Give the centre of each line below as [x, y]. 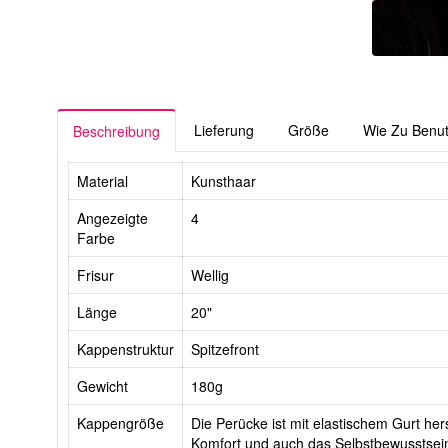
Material [102, 181]
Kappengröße [120, 423]
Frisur [95, 275]
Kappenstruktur [125, 349]
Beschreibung [116, 131]
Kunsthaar [223, 181]
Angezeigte [112, 218]
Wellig [210, 275]
